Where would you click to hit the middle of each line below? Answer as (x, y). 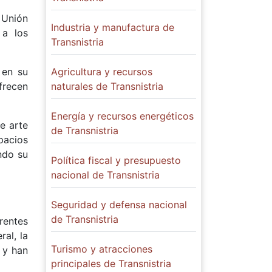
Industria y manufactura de (113, 27)
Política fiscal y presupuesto (116, 160)
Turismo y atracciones (102, 249)
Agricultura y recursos (102, 72)
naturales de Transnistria (107, 86)
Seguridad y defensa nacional (119, 205)
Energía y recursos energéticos (122, 116)
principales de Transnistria (111, 263)
